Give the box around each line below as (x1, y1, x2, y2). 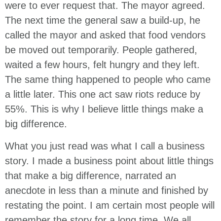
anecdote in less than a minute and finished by (5, 184, 208, 196)
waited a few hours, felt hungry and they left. (5, 59, 200, 71)
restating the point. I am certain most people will (5, 199, 215, 211)
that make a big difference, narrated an (5, 170, 176, 181)
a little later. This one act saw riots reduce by (5, 89, 200, 100)
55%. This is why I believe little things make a (5, 104, 203, 115)
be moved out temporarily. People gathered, (5, 44, 197, 56)
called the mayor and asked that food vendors (5, 30, 206, 41)
